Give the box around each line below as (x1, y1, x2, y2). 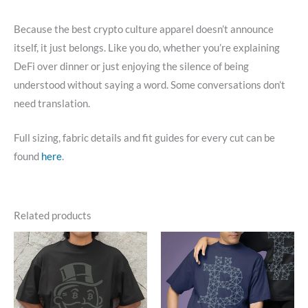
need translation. (14, 98, 90, 110)
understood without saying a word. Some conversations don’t (14, 79, 285, 91)
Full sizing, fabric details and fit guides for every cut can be (14, 132, 275, 144)
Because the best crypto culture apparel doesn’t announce (14, 23, 274, 36)
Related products (14, 209, 91, 221)
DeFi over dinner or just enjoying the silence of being (14, 60, 249, 73)
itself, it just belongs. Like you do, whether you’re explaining (14, 42, 280, 54)
